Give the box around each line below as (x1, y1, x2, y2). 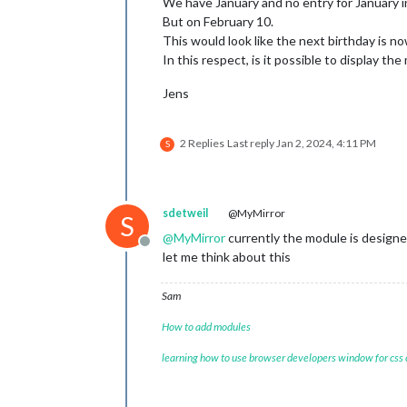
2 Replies (180, 136, 224, 150)
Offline (144, 242, 188, 259)
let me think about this (163, 249, 291, 264)
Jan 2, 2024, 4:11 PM (276, 136, 376, 150)
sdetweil (163, 206, 208, 220)
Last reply (227, 136, 276, 150)
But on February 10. (163, 14, 273, 29)
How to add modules (162, 320, 251, 333)
